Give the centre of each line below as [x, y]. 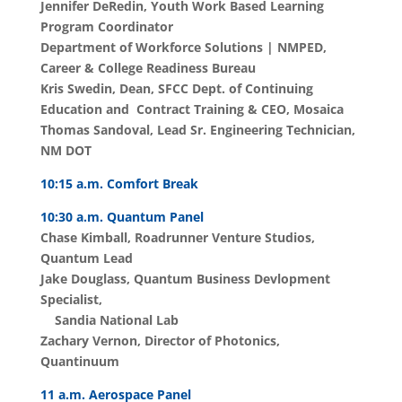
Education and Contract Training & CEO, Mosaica [192, 109]
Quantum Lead [86, 258]
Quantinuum [79, 362]
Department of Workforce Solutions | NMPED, [183, 48]
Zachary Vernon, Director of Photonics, [160, 341]
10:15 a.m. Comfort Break [119, 184]
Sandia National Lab [109, 320]
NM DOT [66, 151]
